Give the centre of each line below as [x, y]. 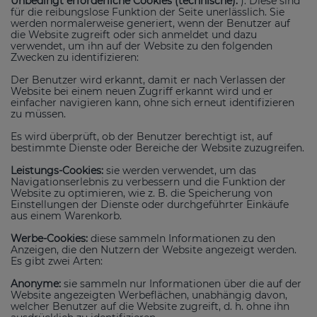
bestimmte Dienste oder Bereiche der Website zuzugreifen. [157, 148]
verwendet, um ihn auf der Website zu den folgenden [142, 46]
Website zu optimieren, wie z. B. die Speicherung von [142, 193]
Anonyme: [36, 283]
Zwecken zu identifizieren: [75, 57]
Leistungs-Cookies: [58, 170]
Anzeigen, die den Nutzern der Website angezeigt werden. [154, 249]
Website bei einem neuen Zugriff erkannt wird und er [142, 91]
